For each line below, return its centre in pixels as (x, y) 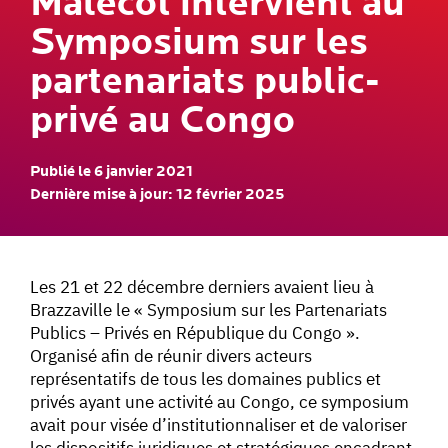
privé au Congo (162, 120)
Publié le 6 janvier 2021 (111, 171)
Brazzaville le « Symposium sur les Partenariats (208, 309)
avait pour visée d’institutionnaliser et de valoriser (218, 424)
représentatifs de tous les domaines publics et (205, 378)
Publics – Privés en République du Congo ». (195, 332)
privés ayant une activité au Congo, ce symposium (219, 401)
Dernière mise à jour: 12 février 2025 (157, 194)
